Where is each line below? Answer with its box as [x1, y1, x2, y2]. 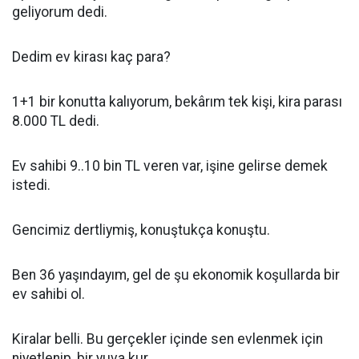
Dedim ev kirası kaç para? [12, 49, 171, 66]
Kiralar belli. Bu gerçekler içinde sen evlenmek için [12, 331, 323, 348]
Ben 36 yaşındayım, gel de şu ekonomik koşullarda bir [12, 267, 340, 284]
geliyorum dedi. [12, 4, 107, 21]
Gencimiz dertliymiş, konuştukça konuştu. [12, 222, 270, 239]
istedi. [12, 177, 50, 194]
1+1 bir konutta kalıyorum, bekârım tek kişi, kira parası [12, 94, 342, 111]
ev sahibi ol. [12, 286, 85, 303]
